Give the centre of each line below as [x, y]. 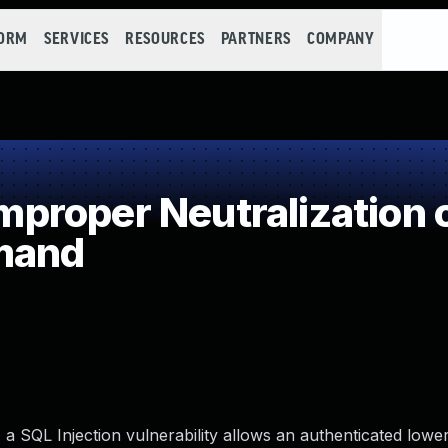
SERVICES [76, 39]
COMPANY [340, 39]
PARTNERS [255, 39]
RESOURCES [165, 39]
